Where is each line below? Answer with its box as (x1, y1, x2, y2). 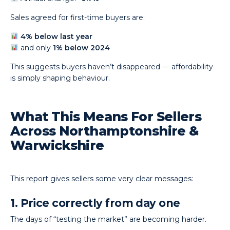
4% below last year (21, 32, 93, 41)
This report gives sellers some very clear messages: (10, 174, 194, 183)
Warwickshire (10, 138, 104, 153)
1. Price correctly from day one (10, 197, 180, 209)
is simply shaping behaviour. (10, 73, 110, 83)
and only (18, 43, 53, 52)
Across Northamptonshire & (10, 123, 199, 139)
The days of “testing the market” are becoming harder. (10, 215, 207, 224)
